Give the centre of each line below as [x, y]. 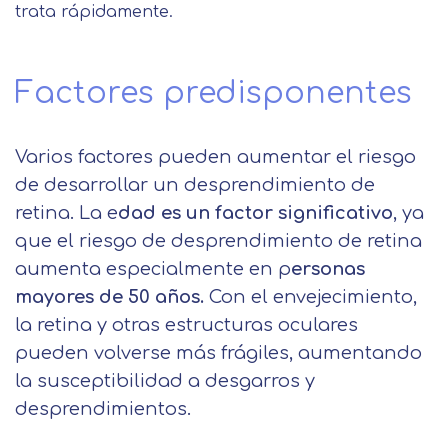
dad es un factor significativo [255, 213]
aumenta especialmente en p [153, 269]
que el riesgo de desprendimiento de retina [218, 241]
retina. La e [66, 213]
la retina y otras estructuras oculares [186, 325]
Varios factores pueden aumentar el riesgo [215, 157]
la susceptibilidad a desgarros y [165, 381]
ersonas [328, 269]
